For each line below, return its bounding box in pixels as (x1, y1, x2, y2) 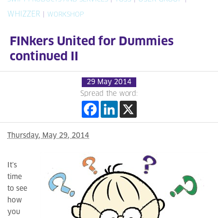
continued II (10, 51, 78, 63)
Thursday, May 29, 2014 (7, 132, 89, 139)
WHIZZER (7, 11, 40, 18)
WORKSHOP (47, 12, 84, 18)
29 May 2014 (87, 79, 131, 86)
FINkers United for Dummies (10, 36, 174, 48)
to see (7, 185, 27, 192)
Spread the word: (80, 91, 138, 97)
